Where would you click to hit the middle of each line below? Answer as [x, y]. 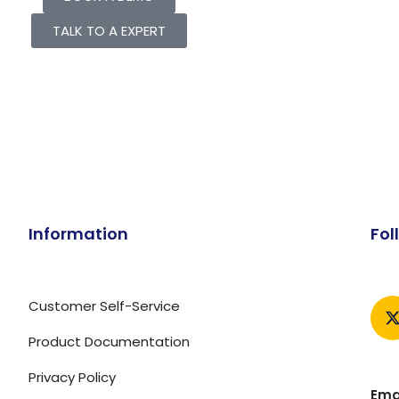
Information [78, 234]
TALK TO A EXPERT [109, 31]
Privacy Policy [72, 377]
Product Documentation [109, 342]
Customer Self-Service [104, 306]
